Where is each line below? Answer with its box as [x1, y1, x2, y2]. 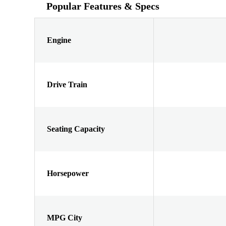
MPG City [47, 213, 82, 222]
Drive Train [47, 80, 87, 89]
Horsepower [47, 168, 89, 178]
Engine [47, 35, 71, 44]
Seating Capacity [47, 124, 105, 133]
